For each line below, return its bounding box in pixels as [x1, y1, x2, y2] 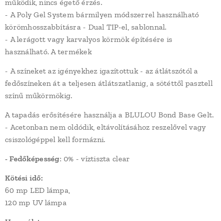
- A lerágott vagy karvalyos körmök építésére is [5, 35, 173, 44]
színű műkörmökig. [5, 91, 73, 100]
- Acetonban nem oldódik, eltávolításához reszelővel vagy [5, 122, 206, 132]
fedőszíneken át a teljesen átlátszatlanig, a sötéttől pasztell [5, 78, 213, 88]
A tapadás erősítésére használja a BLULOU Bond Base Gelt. [5, 110, 214, 119]
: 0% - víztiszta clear [59, 154, 130, 163]
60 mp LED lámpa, [5, 185, 71, 195]
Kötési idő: [5, 173, 43, 183]
